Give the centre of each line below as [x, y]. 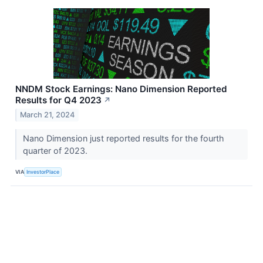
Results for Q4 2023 [58, 100]
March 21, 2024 [48, 115]
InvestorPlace [43, 171]
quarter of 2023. [56, 151]
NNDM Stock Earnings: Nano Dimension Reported [121, 89]
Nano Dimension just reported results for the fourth [123, 139]
